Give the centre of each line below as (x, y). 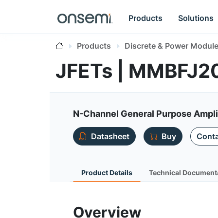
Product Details (107, 173)
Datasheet (110, 136)
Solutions (196, 18)
